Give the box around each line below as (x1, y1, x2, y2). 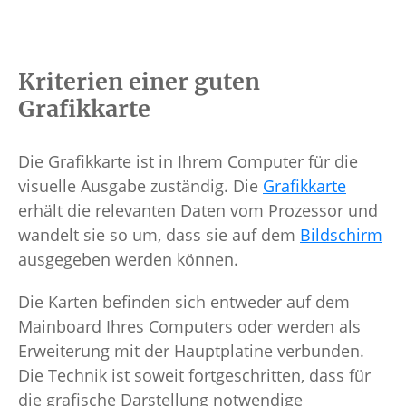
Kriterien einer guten (18, 67, 260, 97)
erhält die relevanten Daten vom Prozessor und (18, 199, 378, 222)
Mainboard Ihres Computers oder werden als (18, 315, 361, 338)
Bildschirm (300, 224, 382, 246)
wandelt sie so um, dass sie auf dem (18, 224, 300, 246)
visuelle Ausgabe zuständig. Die (18, 175, 263, 198)
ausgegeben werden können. (18, 248, 243, 271)
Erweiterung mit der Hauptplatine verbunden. (18, 340, 364, 362)
